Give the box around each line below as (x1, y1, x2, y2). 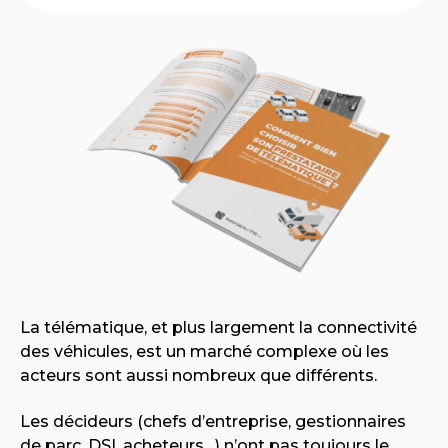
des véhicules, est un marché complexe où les (20, 342, 389, 361)
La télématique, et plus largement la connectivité (20, 318, 417, 337)
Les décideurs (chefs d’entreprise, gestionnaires (20, 412, 406, 432)
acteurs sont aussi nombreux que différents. (20, 366, 377, 385)
